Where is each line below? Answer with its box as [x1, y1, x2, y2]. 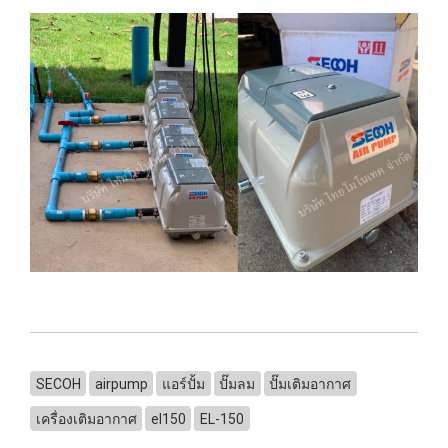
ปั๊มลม [219, 375, 256, 392]
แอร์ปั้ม [161, 375, 205, 392]
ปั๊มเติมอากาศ [269, 375, 352, 392]
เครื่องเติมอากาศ [35, 410, 137, 427]
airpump [94, 375, 148, 392]
